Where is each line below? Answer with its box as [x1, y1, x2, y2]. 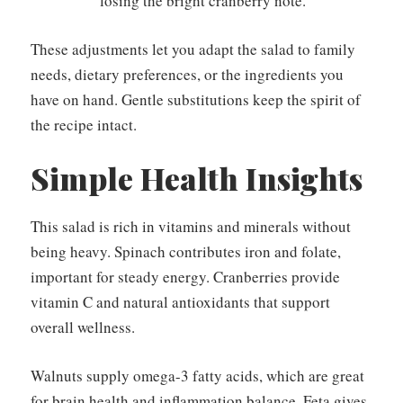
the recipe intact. [31, 113, 137, 135]
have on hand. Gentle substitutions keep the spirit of [31, 88, 361, 110]
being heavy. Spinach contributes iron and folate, [31, 241, 341, 263]
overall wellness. [31, 317, 135, 338]
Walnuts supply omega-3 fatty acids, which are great [31, 364, 364, 386]
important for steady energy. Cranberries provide [31, 266, 340, 288]
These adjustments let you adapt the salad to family [31, 38, 355, 59]
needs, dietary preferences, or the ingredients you [31, 63, 344, 85]
